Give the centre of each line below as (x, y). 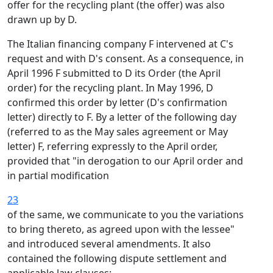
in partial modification (58, 175)
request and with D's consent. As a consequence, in (126, 58)
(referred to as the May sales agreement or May (118, 132)
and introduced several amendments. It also (109, 244)
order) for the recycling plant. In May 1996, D (110, 88)
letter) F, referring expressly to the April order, (112, 146)
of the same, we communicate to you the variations (126, 214)
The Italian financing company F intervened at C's (120, 44)
